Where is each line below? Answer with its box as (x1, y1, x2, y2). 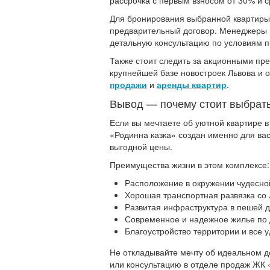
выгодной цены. (110, 140, 172, 153)
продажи (110, 78, 147, 91)
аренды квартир (157, 78, 227, 91)
